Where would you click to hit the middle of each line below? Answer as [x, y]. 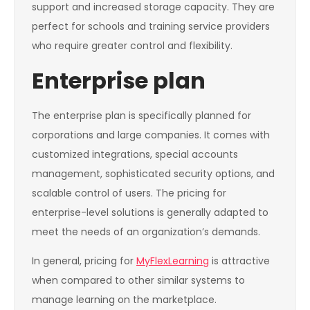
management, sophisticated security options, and [153, 174]
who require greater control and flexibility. [132, 46]
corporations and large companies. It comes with [151, 135]
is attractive [239, 261]
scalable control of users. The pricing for [129, 193]
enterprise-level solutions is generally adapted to [150, 213]
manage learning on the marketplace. [124, 300]
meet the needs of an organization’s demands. [146, 232]
